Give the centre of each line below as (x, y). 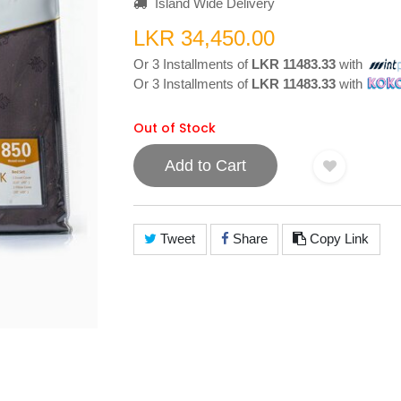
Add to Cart (205, 165)
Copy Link (338, 239)
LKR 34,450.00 (204, 38)
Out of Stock (175, 128)
